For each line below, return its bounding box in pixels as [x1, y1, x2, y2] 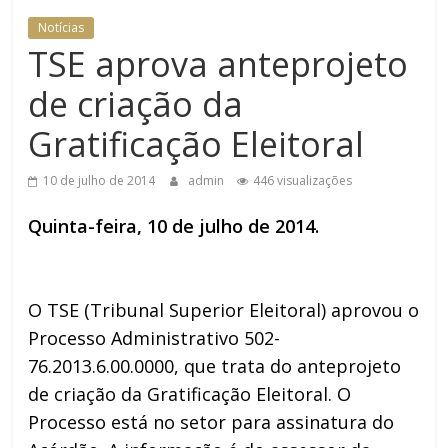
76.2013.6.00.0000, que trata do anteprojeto [28, 353, 402, 378]
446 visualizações [253, 171, 353, 189]
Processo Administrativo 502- [28, 325, 281, 350]
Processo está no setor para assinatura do [28, 409, 395, 434]
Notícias [38, 18, 85, 36]
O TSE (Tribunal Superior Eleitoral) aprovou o [28, 297, 420, 322]
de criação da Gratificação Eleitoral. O [28, 381, 352, 406]
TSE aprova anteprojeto [28, 40, 409, 87]
